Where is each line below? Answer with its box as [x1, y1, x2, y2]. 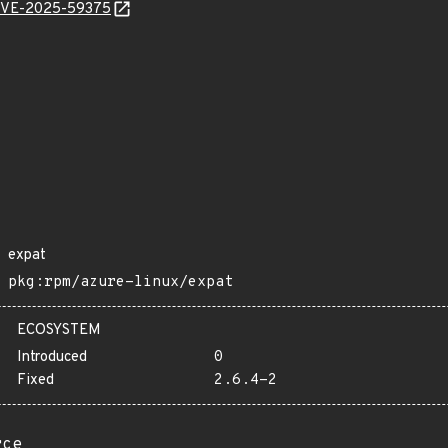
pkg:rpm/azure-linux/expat [8, 273, 233, 292]
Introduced [17, 348, 87, 367]
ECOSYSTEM [17, 321, 101, 340]
